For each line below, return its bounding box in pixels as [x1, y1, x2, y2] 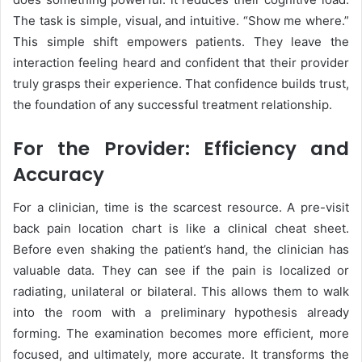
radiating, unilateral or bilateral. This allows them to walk [13, 283, 349, 299]
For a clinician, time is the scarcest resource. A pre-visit [13, 199, 349, 215]
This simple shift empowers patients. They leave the [13, 34, 349, 50]
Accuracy [13, 162, 104, 188]
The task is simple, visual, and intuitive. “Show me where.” [13, 13, 349, 29]
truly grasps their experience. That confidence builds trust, [13, 76, 349, 92]
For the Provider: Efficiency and [13, 136, 349, 162]
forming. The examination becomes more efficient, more [13, 325, 349, 341]
